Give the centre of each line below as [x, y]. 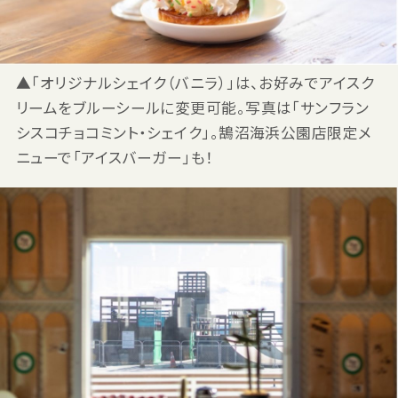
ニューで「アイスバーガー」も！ [115, 158]
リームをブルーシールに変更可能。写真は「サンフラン [192, 108]
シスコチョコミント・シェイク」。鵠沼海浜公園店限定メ [194, 133]
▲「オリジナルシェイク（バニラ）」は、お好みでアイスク [195, 83]
